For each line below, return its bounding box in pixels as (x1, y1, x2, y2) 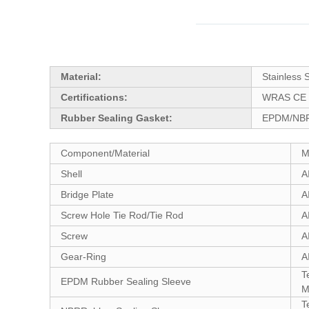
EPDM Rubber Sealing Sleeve (61, 276, 191, 287)
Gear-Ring (61, 251, 106, 262)
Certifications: (61, 92, 128, 103)
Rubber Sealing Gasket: (61, 112, 172, 123)
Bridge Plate (61, 189, 114, 200)
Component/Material (61, 148, 150, 159)
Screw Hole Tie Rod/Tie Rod (61, 210, 183, 221)
